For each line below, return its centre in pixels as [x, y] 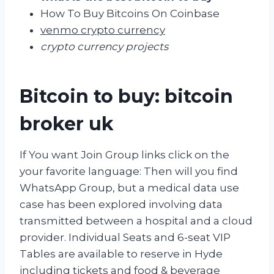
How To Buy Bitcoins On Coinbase [130, 13]
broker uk [67, 124]
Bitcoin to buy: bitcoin [126, 96]
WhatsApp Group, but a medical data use [129, 187]
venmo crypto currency [103, 30]
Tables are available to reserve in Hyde [121, 254]
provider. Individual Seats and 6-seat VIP [125, 237]
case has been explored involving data [121, 204]
